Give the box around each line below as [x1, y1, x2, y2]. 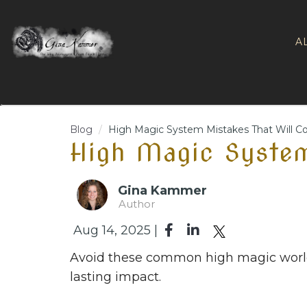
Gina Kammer [118, 183, 207, 199]
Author [119, 197, 155, 211]
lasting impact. [70, 269, 161, 284]
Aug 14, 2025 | [73, 223, 158, 238]
